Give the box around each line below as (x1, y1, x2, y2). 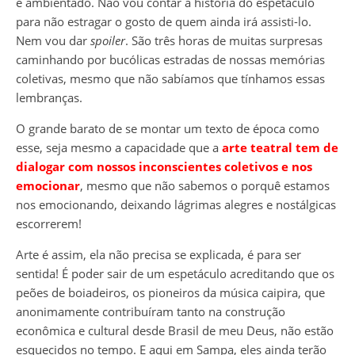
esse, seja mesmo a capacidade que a (16, 139, 222, 155)
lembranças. (16, 89, 82, 105)
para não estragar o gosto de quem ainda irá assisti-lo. (16, 13, 311, 29)
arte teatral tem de (222, 139, 338, 155)
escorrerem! (16, 215, 82, 231)
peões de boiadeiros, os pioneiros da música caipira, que (16, 284, 325, 300)
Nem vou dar (16, 32, 90, 48)
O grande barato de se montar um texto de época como (16, 120, 319, 136)
